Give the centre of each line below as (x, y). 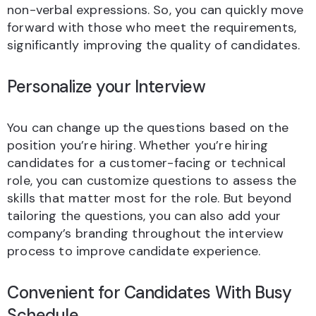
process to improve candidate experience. (134, 251)
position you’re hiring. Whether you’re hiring (138, 146)
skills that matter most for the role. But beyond (150, 199)
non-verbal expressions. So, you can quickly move (156, 10)
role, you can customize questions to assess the (152, 181)
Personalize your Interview (107, 87)
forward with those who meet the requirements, (152, 28)
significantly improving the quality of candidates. (153, 45)
